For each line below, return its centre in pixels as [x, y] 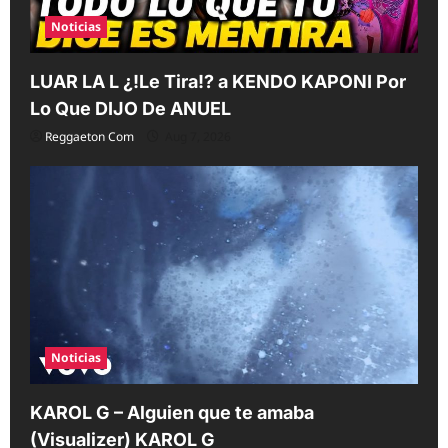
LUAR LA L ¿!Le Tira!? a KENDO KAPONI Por [218, 82]
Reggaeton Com [89, 137]
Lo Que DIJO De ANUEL [130, 109]
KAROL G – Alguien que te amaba [172, 413]
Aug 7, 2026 [196, 137]
